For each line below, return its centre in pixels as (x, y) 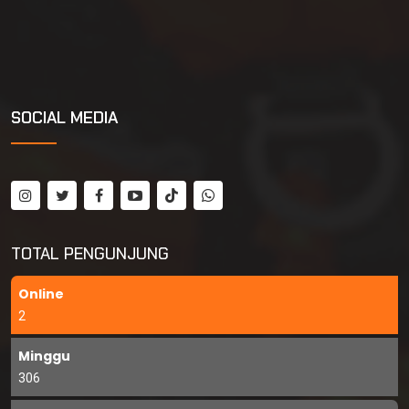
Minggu (44, 356)
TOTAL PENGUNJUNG (90, 253)
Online (41, 294)
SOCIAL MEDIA (64, 117)
